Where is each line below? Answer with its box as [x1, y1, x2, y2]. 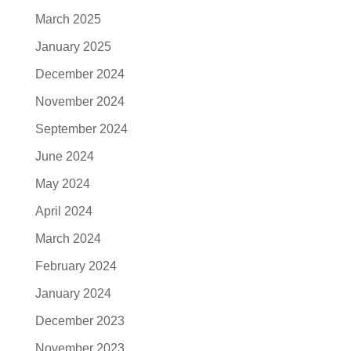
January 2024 [34, 287, 111, 300]
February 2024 [34, 259, 117, 273]
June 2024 [34, 150, 94, 163]
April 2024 [34, 204, 92, 218]
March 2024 [34, 232, 101, 245]
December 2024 [34, 67, 125, 81]
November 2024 [34, 95, 125, 108]
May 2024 [34, 177, 90, 190]
